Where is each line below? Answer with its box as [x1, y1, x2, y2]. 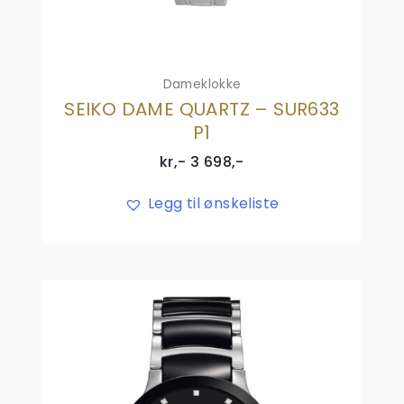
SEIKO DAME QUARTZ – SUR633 [64, 96, 340, 123]
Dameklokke [162, 75, 242, 93]
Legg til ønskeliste [147, 193, 280, 215]
